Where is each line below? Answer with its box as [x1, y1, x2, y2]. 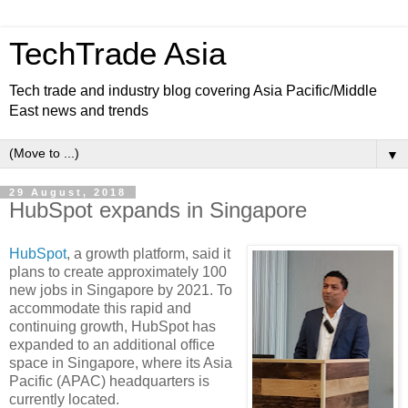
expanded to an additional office [9, 336, 215, 352]
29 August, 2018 [9, 187, 127, 198]
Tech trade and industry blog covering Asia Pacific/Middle [9, 83, 377, 98]
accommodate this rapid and [9, 300, 191, 316]
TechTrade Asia [9, 36, 226, 71]
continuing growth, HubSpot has [9, 318, 216, 334]
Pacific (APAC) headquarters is [9, 372, 209, 389]
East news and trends [9, 103, 148, 118]
